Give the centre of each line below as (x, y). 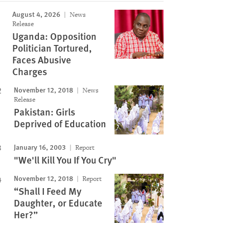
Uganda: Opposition (54, 36)
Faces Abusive (41, 60)
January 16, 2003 (40, 147)
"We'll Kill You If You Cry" (65, 160)
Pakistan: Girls (44, 112)
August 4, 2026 (36, 14)
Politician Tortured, (52, 48)
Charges (29, 71)
